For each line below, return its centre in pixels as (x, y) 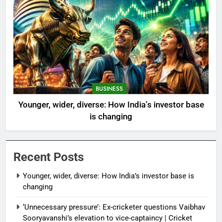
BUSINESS (109, 88)
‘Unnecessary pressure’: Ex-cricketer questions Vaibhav (114, 207)
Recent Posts (49, 157)
